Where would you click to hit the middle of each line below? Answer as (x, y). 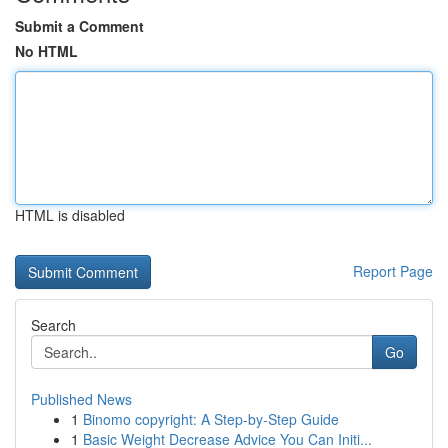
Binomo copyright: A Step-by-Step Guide (211, 419)
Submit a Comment (79, 26)
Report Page (393, 271)
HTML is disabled (70, 215)
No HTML (46, 51)
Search (53, 325)
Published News (81, 399)
